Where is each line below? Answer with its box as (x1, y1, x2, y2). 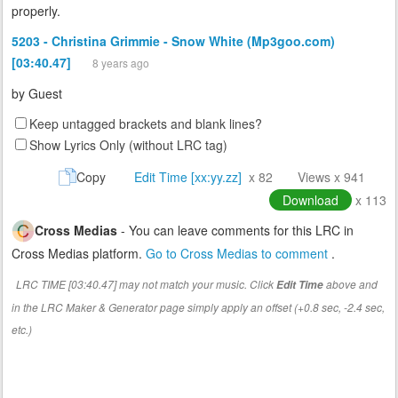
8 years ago (92, 55, 149, 71)
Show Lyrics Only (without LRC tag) (29, 136, 227, 155)
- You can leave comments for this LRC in (117, 221, 354, 240)
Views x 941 (298, 168, 365, 187)
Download (283, 191, 338, 210)
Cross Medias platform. (12, 244, 146, 263)
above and (323, 276, 378, 292)
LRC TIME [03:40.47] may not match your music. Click (16, 276, 276, 292)
